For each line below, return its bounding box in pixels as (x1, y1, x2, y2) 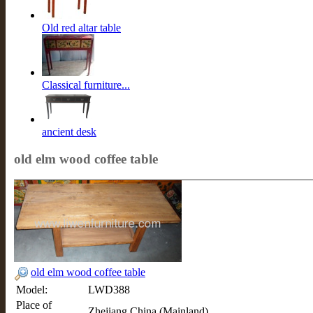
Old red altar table (42, 22, 121, 34)
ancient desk (42, 126, 96, 138)
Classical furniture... (42, 79, 130, 91)
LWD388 (88, 284, 130, 296)
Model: (16, 284, 48, 296)
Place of (16, 299, 52, 312)
